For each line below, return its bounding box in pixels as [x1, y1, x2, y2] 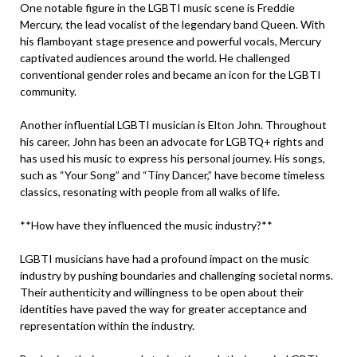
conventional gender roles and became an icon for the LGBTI [20, 68, 321, 81]
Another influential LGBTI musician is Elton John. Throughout [20, 118, 327, 131]
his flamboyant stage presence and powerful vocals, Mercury [20, 34, 321, 48]
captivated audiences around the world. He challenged [20, 51, 290, 65]
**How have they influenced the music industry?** [20, 218, 273, 232]
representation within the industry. [20, 319, 194, 332]
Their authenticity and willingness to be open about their [20, 285, 304, 299]
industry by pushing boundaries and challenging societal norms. [20, 269, 333, 282]
